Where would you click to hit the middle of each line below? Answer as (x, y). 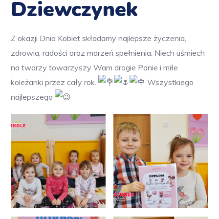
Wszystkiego (170, 82)
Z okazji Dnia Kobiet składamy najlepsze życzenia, (99, 38)
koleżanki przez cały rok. (55, 82)
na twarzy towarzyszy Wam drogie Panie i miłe (95, 67)
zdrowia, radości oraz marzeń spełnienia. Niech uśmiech (108, 53)
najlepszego (33, 97)
